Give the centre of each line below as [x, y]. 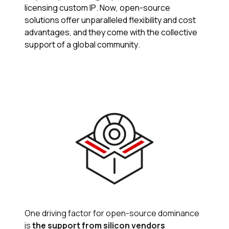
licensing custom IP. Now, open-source [97, 7]
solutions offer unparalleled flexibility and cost [110, 20]
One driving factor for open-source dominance [112, 213]
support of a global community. [83, 44]
